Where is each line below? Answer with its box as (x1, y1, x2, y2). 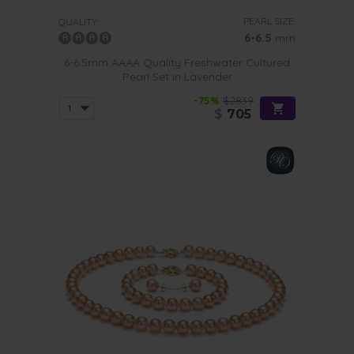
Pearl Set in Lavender (122, 70, 232, 84)
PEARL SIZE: (243, 15, 296, 27)
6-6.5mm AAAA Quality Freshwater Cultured (64, 55, 290, 70)
